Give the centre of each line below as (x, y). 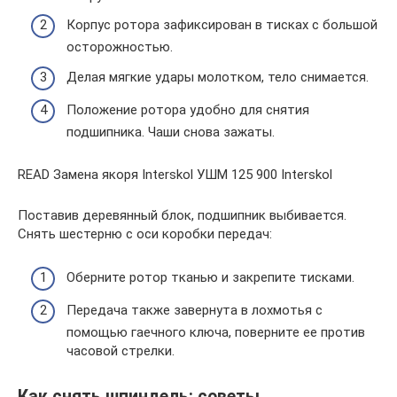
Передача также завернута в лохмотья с (195, 311)
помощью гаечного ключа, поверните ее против (216, 333)
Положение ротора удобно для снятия (188, 110)
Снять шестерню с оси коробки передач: (145, 234)
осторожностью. (120, 47)
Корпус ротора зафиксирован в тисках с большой (222, 25)
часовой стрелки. (121, 351)
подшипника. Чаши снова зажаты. (171, 132)
